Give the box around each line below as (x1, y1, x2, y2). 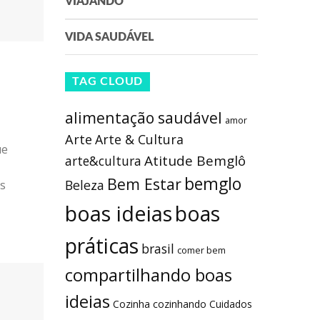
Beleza (65, 176, 104, 194)
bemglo (184, 173, 241, 196)
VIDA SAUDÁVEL (65, 31, 154, 44)
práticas (65, 232, 139, 260)
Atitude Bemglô (144, 151, 246, 171)
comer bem (177, 244, 226, 257)
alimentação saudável (65, 107, 222, 129)
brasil (141, 240, 174, 258)
